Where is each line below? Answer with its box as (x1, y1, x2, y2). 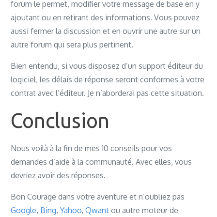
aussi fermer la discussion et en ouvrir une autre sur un (11, 26, 201, 36)
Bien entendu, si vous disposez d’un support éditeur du (11, 61, 203, 71)
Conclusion (11, 109, 110, 132)
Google (11, 205, 37, 215)
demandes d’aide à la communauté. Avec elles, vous (11, 157, 192, 167)
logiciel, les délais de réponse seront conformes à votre (11, 75, 205, 84)
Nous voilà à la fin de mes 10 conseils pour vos (11, 143, 172, 153)
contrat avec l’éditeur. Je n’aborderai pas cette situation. (11, 88, 204, 98)
